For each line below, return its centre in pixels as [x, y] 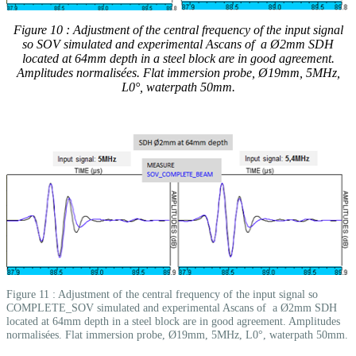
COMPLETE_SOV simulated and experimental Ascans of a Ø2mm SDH [172, 308]
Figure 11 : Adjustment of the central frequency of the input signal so [162, 294]
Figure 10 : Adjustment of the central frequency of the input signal [178, 30]
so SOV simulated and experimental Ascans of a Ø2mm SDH [178, 44]
